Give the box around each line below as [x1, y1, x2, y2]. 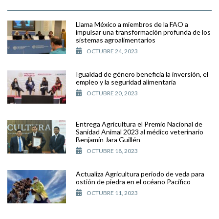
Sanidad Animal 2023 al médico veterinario [76, 127, 203, 136]
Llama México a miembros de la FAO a [76, 20, 188, 28]
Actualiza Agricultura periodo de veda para [76, 169, 204, 178]
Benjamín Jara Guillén [76, 135, 140, 144]
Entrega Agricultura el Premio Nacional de [76, 119, 202, 128]
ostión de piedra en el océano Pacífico [76, 177, 191, 186]
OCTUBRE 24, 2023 [87, 47, 138, 55]
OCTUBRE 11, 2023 [87, 189, 138, 197]
